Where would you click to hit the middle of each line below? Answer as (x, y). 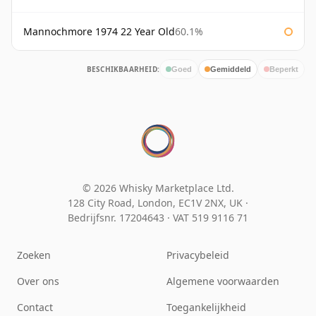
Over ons (38, 281)
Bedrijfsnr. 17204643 (117, 218)
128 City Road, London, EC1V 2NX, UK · (158, 203)
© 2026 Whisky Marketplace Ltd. (158, 188)
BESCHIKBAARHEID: (123, 69)
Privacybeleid (198, 255)
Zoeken (34, 255)
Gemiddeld (231, 69)
